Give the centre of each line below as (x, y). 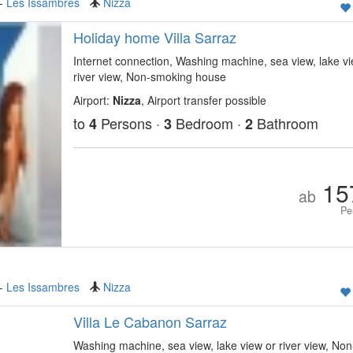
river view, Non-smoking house (149, 76)
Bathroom (285, 123)
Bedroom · (208, 123)
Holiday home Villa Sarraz (154, 37)
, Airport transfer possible (203, 100)
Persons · (130, 123)
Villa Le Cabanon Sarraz (150, 321)
